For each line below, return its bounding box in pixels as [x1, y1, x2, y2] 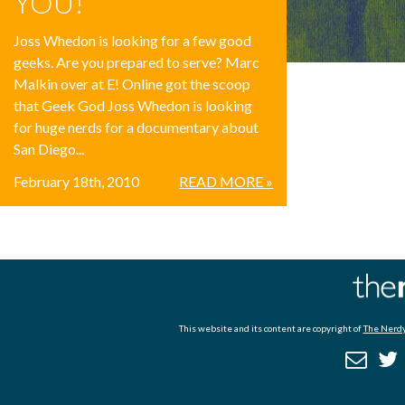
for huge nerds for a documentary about [14, 118, 259, 136]
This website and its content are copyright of [178, 323, 363, 334]
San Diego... [14, 139, 84, 157]
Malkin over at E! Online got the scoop [14, 74, 250, 92]
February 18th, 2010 [14, 172, 139, 190]
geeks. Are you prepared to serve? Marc [14, 52, 259, 71]
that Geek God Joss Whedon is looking [14, 96, 252, 114]
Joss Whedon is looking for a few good [14, 31, 251, 49]
